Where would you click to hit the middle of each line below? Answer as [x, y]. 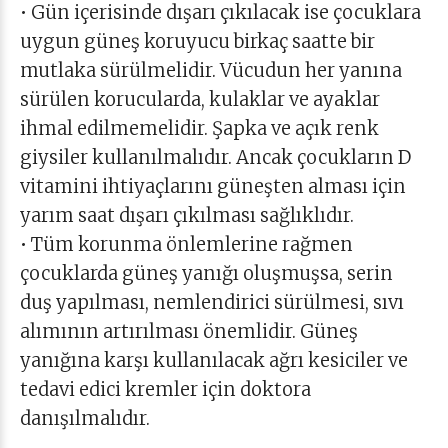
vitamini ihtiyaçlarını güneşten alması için [213, 186]
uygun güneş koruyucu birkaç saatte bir [197, 41]
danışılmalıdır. [85, 418]
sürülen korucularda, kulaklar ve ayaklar [200, 99]
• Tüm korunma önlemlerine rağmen [186, 244]
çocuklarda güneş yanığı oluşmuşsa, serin [206, 273]
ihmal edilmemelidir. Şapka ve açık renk [199, 128]
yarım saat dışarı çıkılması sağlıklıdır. [187, 215]
